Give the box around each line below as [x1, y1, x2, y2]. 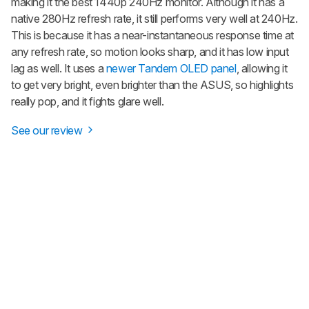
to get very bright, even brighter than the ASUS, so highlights [11, 77, 294, 92]
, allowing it [236, 61, 288, 75]
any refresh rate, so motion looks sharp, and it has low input [11, 44, 289, 59]
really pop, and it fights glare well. [11, 94, 164, 108]
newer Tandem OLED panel [106, 61, 237, 75]
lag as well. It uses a [11, 61, 106, 75]
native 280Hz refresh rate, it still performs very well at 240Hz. [11, 11, 298, 26]
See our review [11, 123, 85, 137]
